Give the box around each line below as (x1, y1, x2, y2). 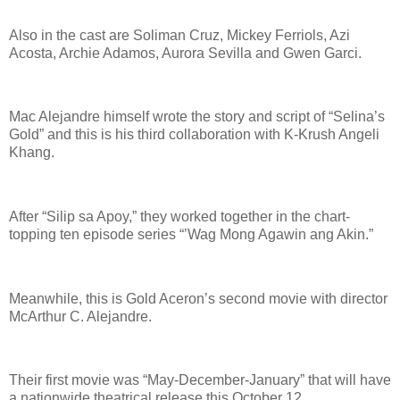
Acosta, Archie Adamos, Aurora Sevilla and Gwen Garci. (9, 45, 362, 61)
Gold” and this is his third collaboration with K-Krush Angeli (9, 127, 379, 143)
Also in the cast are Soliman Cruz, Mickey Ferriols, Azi (9, 27, 350, 43)
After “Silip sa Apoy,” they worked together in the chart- (9, 209, 350, 225)
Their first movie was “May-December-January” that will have (9, 372, 391, 388)
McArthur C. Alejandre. (9, 308, 155, 324)
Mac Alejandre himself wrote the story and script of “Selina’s (9, 109, 385, 125)
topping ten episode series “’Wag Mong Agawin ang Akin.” (9, 227, 377, 243)
